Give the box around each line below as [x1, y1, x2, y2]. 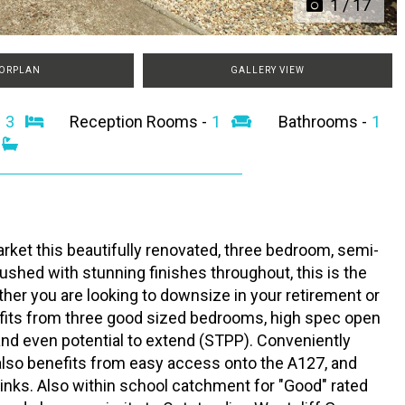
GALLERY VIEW [231, 65, 305, 76]
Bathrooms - [278, 112, 372, 132]
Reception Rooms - [70, 112, 212, 132]
